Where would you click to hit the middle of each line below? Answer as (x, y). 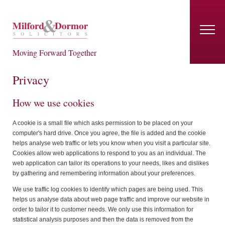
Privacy (31, 80)
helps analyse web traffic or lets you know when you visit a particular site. (111, 143)
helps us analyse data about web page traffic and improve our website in (111, 199)
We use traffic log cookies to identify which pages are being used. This (108, 189)
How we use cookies (53, 103)
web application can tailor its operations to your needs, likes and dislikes (111, 163)
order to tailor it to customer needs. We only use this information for (103, 209)
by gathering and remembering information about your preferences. (104, 173)
